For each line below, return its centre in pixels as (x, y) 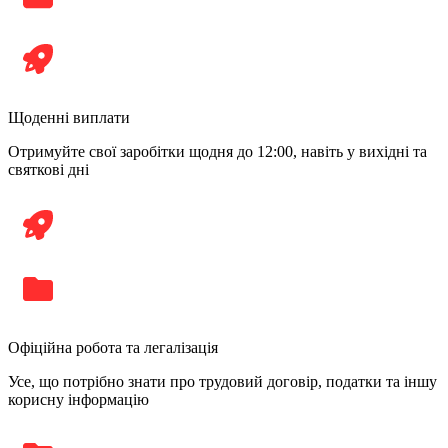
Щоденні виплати (69, 117)
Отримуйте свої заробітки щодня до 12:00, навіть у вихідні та (217, 151)
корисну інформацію (78, 399)
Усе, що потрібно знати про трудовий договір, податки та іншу (222, 381)
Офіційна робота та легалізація (113, 347)
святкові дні (48, 169)
